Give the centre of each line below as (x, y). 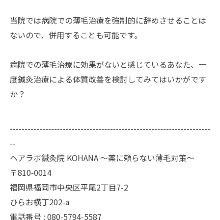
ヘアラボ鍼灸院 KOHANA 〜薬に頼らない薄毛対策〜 (102, 157)
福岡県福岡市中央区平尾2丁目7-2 (69, 187)
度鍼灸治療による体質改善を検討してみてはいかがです (108, 79)
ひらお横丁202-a (40, 202)
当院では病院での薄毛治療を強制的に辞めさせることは (108, 20)
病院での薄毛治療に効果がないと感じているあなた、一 (108, 64)
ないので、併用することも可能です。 (76, 35)
